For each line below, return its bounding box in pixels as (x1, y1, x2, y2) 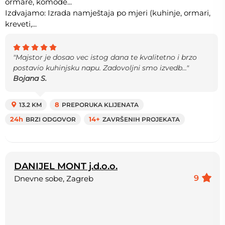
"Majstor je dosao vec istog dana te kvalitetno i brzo (13, 52, 197, 62)
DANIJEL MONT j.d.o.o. (14, 160, 118, 172)
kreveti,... (5, 19, 37, 29)
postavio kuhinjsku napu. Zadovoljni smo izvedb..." (13, 63, 189, 72)
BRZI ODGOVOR (26, 115, 76, 123)
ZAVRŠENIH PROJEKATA (102, 115, 180, 123)
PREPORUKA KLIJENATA (62, 100, 139, 108)
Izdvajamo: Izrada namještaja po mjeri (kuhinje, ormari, (5, 8, 210, 18)
